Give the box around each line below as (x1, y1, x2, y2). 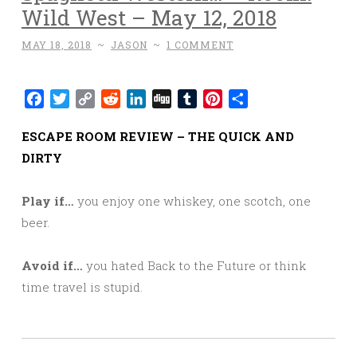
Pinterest (222, 90, 279, 108)
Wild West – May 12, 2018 (22, 3, 277, 32)
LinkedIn (146, 90, 202, 108)
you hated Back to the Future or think (86, 257, 306, 274)
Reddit (120, 90, 161, 108)
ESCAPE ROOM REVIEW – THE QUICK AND (22, 128, 294, 145)
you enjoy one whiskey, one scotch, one (74, 193, 311, 210)
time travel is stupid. (22, 279, 143, 296)
